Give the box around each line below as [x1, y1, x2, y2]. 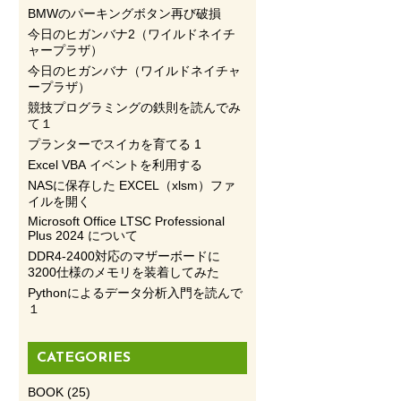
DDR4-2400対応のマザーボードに [27, 249, 220, 263]
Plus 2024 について [27, 228, 138, 243]
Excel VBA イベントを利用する [27, 158, 202, 172]
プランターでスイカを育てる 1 [27, 137, 201, 151]
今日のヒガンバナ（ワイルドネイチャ [27, 64, 241, 78]
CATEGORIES [36, 350, 131, 365]
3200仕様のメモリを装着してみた [27, 265, 219, 279]
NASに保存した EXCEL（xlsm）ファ [27, 178, 235, 192]
